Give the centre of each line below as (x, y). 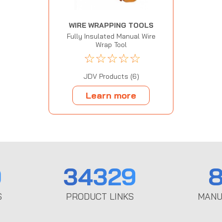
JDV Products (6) (111, 77)
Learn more (111, 95)
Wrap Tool (111, 45)
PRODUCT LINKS (100, 197)
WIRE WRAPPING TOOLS (111, 26)
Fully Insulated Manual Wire (111, 36)
